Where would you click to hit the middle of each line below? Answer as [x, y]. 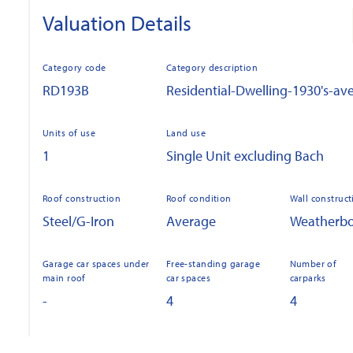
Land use [186, 133]
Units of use [69, 133]
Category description [212, 67]
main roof [64, 278]
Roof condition [199, 198]
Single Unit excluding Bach [245, 156]
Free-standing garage [213, 264]
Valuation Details [117, 23]
